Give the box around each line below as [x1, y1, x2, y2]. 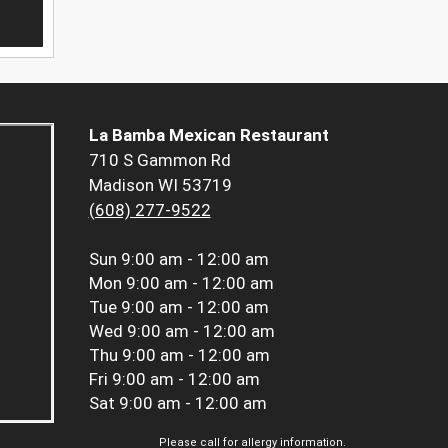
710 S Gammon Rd [88, 150, 231, 171]
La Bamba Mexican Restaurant [88, 125, 329, 146]
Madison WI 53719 [88, 175, 232, 196]
